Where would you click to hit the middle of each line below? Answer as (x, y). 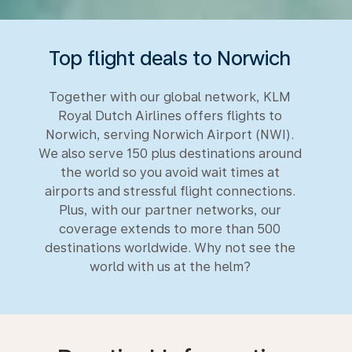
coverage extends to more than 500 (170, 229)
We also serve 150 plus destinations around (170, 153)
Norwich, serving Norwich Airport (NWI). (170, 134)
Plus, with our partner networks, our (170, 210)
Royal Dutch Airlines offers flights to (170, 115)
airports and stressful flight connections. (170, 191)
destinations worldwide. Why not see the (170, 247)
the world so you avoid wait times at (170, 172)
